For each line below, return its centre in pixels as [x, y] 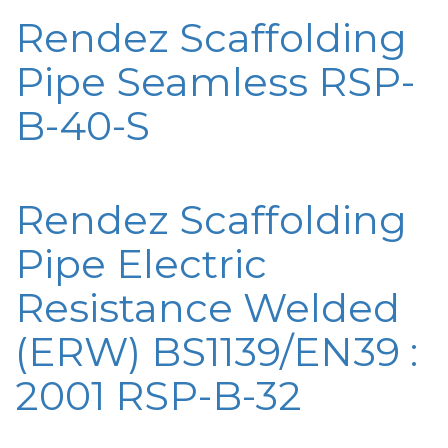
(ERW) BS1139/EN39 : [216, 352]
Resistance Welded [207, 308]
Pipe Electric [141, 264]
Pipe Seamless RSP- [215, 82]
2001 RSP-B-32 [158, 396]
